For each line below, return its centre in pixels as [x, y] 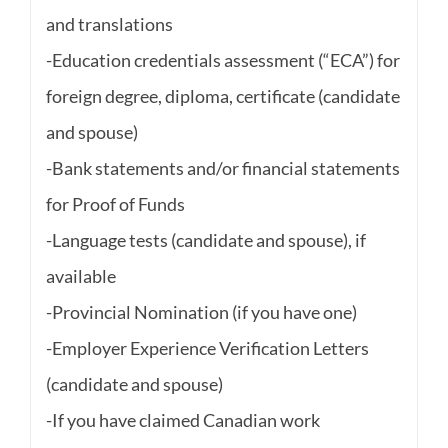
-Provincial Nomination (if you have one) [201, 312]
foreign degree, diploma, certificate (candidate [222, 96]
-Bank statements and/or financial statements [222, 168]
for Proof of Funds [115, 204]
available [80, 276]
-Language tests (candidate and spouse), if [205, 240]
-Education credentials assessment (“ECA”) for [222, 60]
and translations [109, 24]
